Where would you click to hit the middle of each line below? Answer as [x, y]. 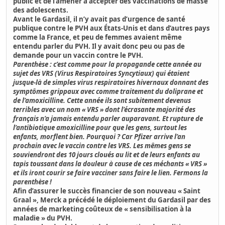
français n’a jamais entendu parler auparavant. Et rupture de [108, 118]
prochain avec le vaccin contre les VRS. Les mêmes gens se [102, 145]
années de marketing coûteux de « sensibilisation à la [102, 209]
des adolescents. [41, 10]
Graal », [27, 200]
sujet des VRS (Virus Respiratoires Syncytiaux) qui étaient [101, 73]
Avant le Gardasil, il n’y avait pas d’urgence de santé [99, 19]
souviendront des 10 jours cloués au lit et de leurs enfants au [107, 154]
